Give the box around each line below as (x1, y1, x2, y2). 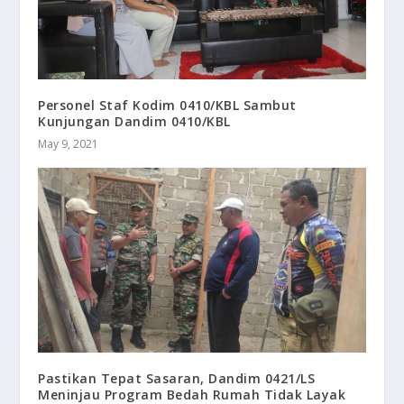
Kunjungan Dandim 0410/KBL (38, 113, 231, 131)
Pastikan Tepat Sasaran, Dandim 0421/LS (38, 369, 316, 387)
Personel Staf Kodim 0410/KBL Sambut (38, 96, 297, 115)
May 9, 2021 (38, 136, 99, 152)
